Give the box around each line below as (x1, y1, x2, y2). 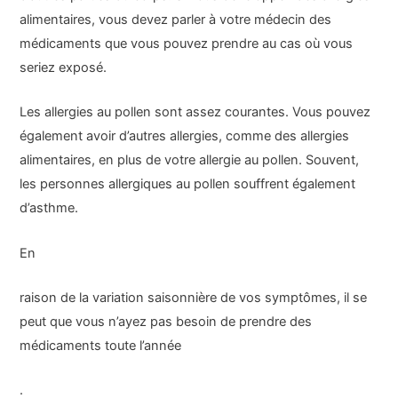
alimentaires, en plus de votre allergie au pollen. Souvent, (20, 152, 360, 169)
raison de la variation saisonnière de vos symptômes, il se (20, 289, 368, 306)
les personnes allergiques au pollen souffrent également (20, 176, 356, 193)
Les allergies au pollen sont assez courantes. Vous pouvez (20, 104, 371, 121)
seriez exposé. (20, 59, 107, 76)
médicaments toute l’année (20, 337, 182, 354)
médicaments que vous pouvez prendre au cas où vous (20, 35, 354, 52)
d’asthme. (20, 200, 79, 217)
